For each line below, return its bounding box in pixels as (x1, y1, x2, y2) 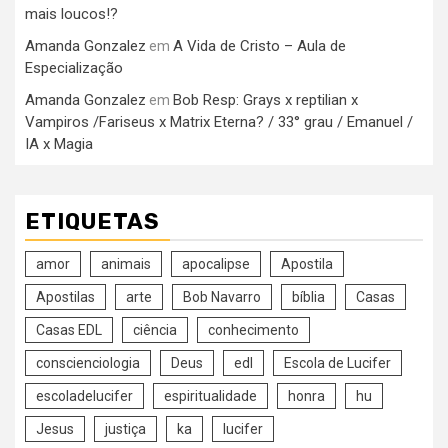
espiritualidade (164, 388, 257, 405)
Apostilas (36, 289, 95, 306)
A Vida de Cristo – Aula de (173, 37, 346, 56)
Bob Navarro (183, 289, 261, 306)
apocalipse (182, 256, 250, 273)
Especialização (25, 59, 123, 78)
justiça (105, 421, 146, 438)
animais (101, 256, 151, 273)
